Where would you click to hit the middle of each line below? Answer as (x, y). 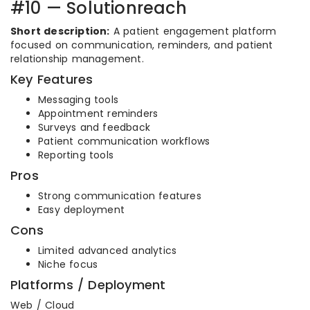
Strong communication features (120, 196)
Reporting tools (76, 155)
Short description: (60, 31)
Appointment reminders (98, 113)
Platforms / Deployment (88, 285)
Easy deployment (81, 210)
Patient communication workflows (124, 141)
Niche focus (68, 264)
